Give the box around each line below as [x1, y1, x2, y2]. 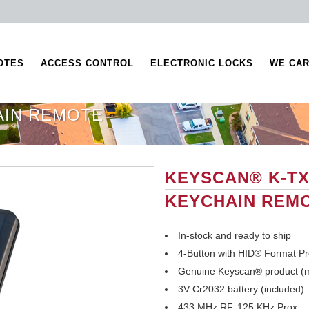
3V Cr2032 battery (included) [178, 283, 304, 295]
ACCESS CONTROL [41, 58, 134, 68]
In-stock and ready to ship [178, 230, 291, 241]
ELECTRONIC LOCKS [150, 58, 253, 68]
